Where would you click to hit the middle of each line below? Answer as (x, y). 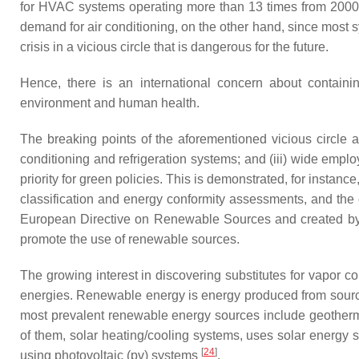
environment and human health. (110, 103)
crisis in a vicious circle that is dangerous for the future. (174, 47)
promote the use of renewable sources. (130, 239)
